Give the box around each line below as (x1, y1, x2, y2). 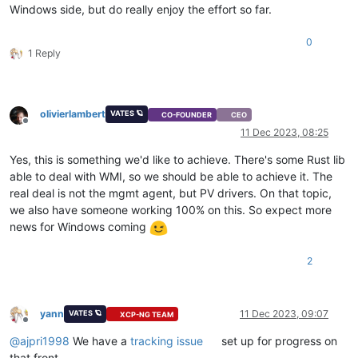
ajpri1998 (20, 334, 70, 348)
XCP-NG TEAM (120, 309, 174, 319)
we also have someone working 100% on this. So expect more (10, 203, 332, 217)
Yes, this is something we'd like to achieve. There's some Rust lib (10, 153, 345, 167)
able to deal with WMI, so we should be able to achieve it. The (10, 169, 332, 184)
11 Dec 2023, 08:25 (241, 126, 328, 139)
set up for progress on (218, 334, 338, 348)
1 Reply (28, 47, 61, 60)
